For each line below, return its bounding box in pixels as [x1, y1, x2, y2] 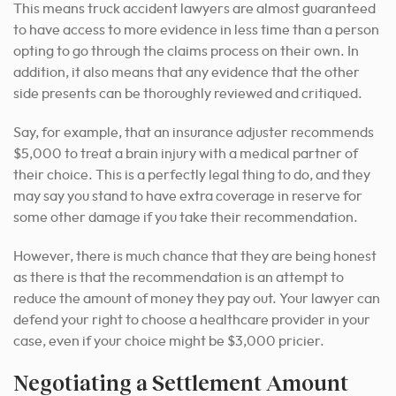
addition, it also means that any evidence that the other [13, 65, 360, 80]
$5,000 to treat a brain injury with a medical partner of [13, 147, 358, 162]
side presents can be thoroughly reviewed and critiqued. [13, 87, 362, 102]
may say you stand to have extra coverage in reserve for [13, 189, 362, 204]
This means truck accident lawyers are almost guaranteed [13, 2, 376, 17]
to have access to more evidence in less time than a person [13, 23, 379, 38]
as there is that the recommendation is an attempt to [13, 270, 344, 286]
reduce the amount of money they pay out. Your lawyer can [13, 292, 380, 307]
